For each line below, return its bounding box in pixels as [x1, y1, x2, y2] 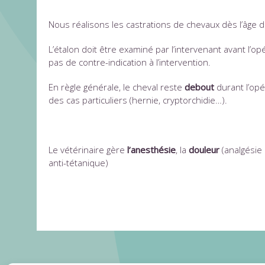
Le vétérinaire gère [49, 143, 127, 156]
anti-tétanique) [49, 156, 108, 169]
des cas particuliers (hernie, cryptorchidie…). [49, 93, 227, 106]
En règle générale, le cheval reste [49, 80, 185, 93]
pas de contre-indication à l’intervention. [49, 56, 211, 68]
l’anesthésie [127, 143, 176, 156]
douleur [189, 143, 219, 156]
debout [185, 80, 214, 93]
